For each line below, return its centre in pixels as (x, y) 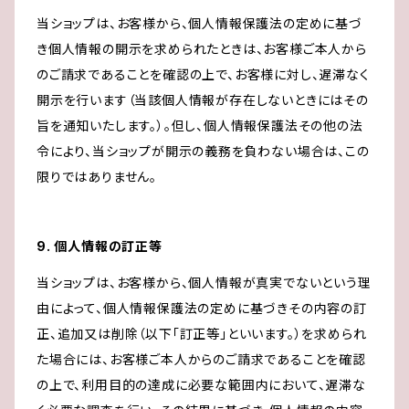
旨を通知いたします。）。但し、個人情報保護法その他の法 (200, 126)
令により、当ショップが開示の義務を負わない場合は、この (203, 152)
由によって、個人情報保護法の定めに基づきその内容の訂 (202, 309)
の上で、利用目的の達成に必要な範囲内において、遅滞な (201, 385)
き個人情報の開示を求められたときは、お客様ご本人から (202, 49)
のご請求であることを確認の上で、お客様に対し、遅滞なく (203, 75)
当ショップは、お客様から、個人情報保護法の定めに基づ (199, 24)
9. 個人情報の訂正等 (100, 246)
